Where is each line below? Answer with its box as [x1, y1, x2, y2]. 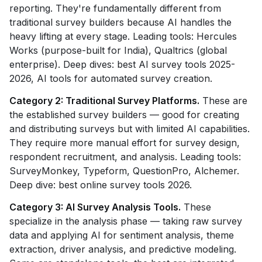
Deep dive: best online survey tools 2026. [9, 179, 192, 191]
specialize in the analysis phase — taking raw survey [9, 215, 242, 227]
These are [199, 95, 247, 106]
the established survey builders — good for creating [9, 109, 239, 120]
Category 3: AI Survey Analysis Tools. [9, 201, 181, 213]
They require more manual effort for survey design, [9, 137, 240, 149]
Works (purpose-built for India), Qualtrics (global [9, 44, 227, 56]
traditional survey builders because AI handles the [9, 16, 232, 28]
